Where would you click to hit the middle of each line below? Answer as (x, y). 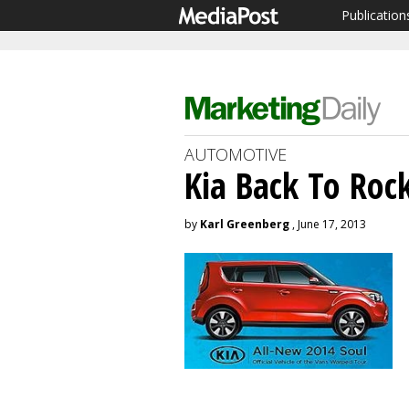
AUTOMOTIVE (236, 154)
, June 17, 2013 (328, 224)
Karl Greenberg (245, 224)
